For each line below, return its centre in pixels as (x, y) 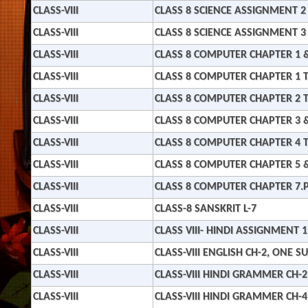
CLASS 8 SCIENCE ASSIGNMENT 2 (230, 11)
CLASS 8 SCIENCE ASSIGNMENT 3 (230, 33)
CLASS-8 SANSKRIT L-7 (206, 209)
